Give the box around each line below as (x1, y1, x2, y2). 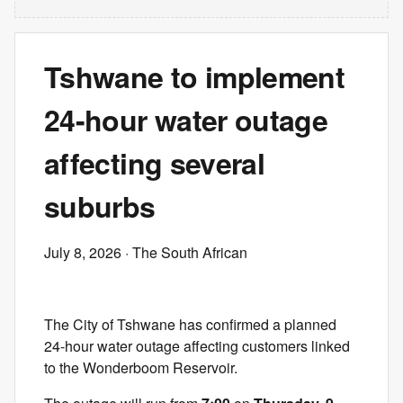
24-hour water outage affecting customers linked (44, 336, 350, 356)
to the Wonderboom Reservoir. (44, 357, 237, 378)
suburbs (44, 185, 156, 227)
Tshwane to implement (44, 56, 345, 97)
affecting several (44, 142, 265, 184)
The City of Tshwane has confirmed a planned (44, 314, 336, 335)
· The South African (121, 242, 247, 263)
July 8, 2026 (44, 242, 121, 263)
